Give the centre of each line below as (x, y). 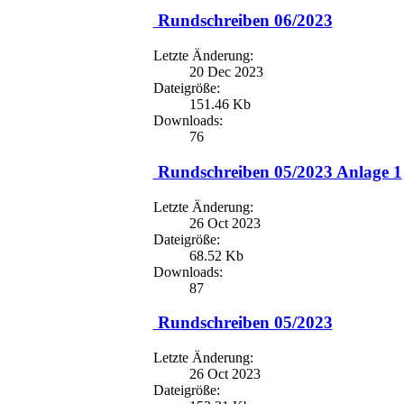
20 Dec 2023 (226, 72)
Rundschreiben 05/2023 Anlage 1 (277, 171)
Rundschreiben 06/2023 (243, 21)
